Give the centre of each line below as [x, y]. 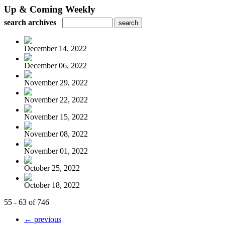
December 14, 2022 [55, 48]
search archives [30, 22]
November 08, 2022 [56, 134]
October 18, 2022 [52, 185]
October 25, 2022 [52, 168]
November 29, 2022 [56, 83]
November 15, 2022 [56, 117]
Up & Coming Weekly [50, 9]
